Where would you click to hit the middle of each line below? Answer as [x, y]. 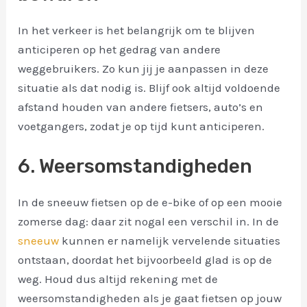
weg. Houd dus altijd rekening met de [118, 279]
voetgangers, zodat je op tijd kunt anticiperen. [142, 126]
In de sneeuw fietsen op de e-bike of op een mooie [150, 202]
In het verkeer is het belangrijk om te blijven [137, 30]
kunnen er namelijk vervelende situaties [170, 241]
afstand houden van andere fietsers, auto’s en [141, 107]
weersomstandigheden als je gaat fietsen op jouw [150, 298]
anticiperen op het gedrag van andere [120, 49]
